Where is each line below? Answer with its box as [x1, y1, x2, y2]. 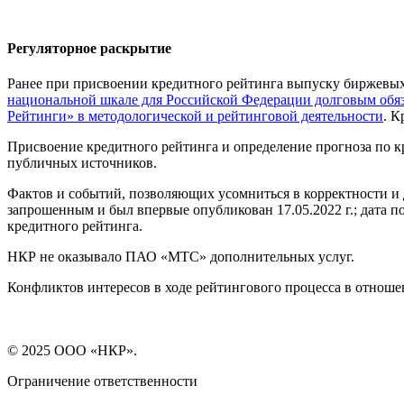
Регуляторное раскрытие [7, 41, 171, 57]
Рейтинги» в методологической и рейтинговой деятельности [7, 108, 383, 124]
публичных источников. [7, 155, 157, 171]
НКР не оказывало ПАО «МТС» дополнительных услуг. [7, 249, 354, 265]
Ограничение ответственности [7, 373, 197, 390]
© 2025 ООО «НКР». [7, 343, 137, 359]
